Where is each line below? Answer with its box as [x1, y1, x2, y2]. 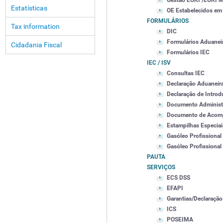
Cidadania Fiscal [11, 41, 62, 49]
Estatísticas [11, 4, 47, 12]
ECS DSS [167, 174, 190, 182]
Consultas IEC [167, 70, 205, 77]
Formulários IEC [167, 49, 210, 56]
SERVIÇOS [147, 164, 175, 171]
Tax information [11, 22, 60, 30]
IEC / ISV [147, 59, 171, 67]
